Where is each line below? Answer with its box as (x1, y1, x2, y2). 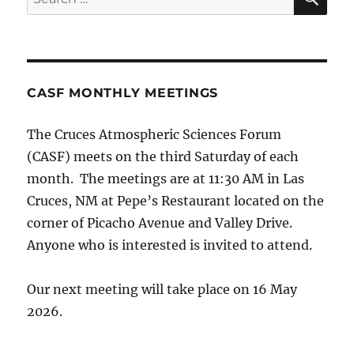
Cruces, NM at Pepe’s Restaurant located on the (27, 193, 325, 209)
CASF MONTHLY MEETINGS (27, 85, 219, 101)
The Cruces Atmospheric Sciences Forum (27, 126, 282, 143)
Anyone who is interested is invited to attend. (27, 237, 313, 254)
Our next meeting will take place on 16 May (27, 281, 298, 298)
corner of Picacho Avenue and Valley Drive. (27, 215, 296, 232)
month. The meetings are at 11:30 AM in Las (27, 171, 305, 187)
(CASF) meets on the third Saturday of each (27, 149, 299, 165)
